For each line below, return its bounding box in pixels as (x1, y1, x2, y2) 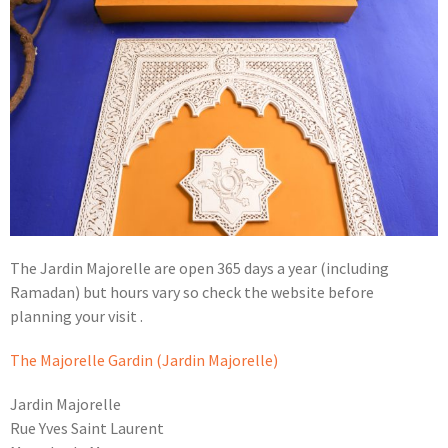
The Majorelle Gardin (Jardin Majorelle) (10, 350, 278, 371)
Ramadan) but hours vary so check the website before (10, 282, 374, 303)
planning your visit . (10, 306, 143, 327)
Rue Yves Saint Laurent (10, 418, 164, 439)
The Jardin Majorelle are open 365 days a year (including (10, 258, 389, 279)
